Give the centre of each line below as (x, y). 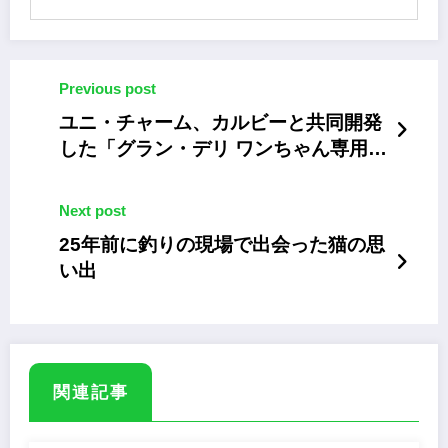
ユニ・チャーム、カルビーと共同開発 (220, 122)
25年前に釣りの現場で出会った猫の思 (222, 244)
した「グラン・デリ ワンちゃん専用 (213, 148)
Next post (92, 210)
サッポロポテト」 (135, 174)
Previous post (107, 88)
